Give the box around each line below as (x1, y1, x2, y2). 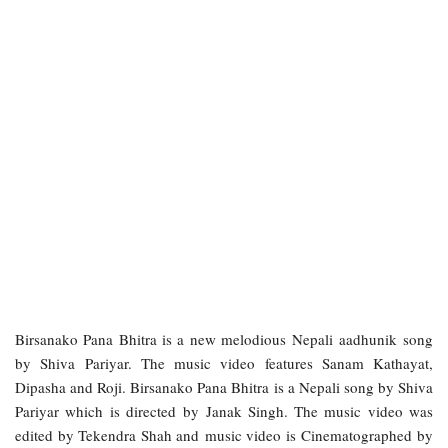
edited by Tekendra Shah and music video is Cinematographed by (15, 424, 433, 445)
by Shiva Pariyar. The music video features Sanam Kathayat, (15, 352, 433, 373)
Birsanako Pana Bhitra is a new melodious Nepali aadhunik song (15, 328, 433, 349)
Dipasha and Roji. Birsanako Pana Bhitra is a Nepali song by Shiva (15, 376, 433, 397)
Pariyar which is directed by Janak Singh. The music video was (15, 400, 433, 421)
